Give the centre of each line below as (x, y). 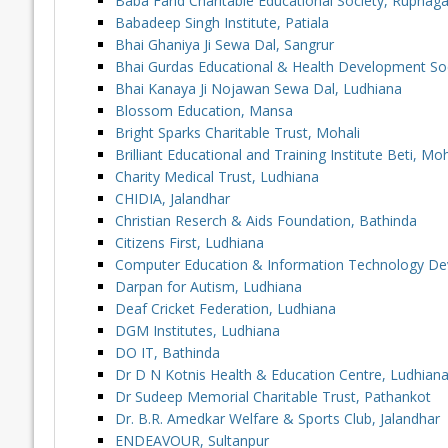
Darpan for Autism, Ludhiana (208, 287)
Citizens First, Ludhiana (189, 243)
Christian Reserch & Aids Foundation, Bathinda (265, 221)
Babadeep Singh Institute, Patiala (221, 23)
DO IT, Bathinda (167, 353)
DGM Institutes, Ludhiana (197, 331)
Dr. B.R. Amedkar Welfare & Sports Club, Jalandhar (277, 419)
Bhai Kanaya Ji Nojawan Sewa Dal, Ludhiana (258, 89)
